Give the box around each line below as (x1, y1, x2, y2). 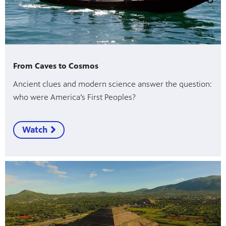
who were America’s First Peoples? (13, 92, 136, 102)
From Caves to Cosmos (13, 61, 98, 71)
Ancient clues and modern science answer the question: (13, 79, 212, 89)
